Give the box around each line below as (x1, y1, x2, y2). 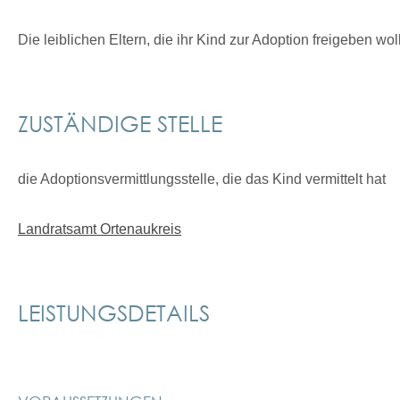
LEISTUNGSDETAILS (18, 298, 210, 326)
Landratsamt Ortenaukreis (18, 221, 181, 237)
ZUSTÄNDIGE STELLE (18, 109, 222, 137)
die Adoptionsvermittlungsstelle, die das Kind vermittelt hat (18, 171, 386, 187)
